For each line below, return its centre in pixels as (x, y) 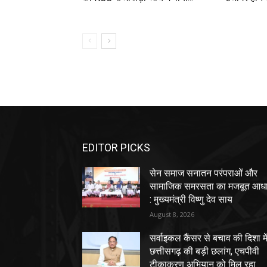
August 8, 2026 (172, 215)
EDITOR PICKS (116, 148)
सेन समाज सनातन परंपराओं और (204, 173)
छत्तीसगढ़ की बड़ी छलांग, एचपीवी (205, 252)
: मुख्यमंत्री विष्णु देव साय (191, 200)
